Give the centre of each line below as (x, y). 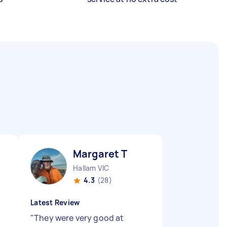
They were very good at (79, 218)
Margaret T (100, 154)
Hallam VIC (91, 168)
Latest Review (55, 202)
